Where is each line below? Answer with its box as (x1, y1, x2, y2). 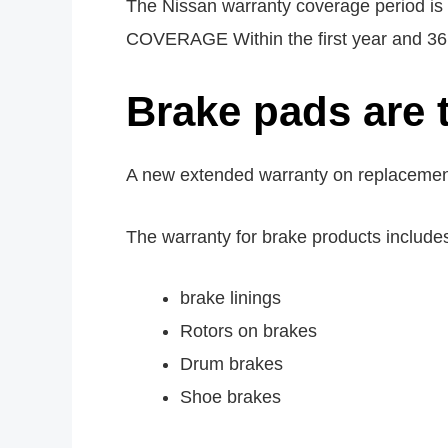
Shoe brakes (180, 387, 281, 408)
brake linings (180, 288, 281, 309)
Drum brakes (180, 354, 283, 375)
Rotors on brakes (180, 321, 317, 342)
